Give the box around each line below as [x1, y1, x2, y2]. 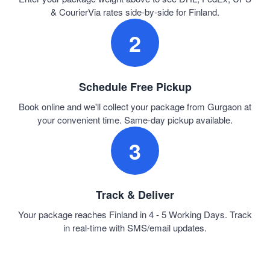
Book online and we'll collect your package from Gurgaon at [19, 100, 251, 113]
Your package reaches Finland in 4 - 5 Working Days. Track [18, 208, 252, 221]
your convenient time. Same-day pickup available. [37, 113, 233, 127]
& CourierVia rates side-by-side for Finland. [51, 5, 219, 19]
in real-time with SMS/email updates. [63, 221, 207, 234]
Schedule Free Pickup [78, 79, 192, 95]
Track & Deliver [96, 187, 174, 203]
